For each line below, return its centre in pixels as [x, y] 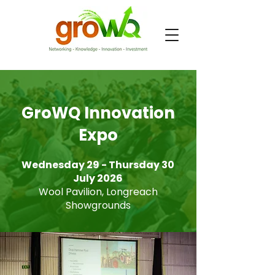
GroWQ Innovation [98, 113]
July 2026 [98, 178]
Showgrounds [98, 205]
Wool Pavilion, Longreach [98, 192]
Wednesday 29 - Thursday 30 [98, 165]
